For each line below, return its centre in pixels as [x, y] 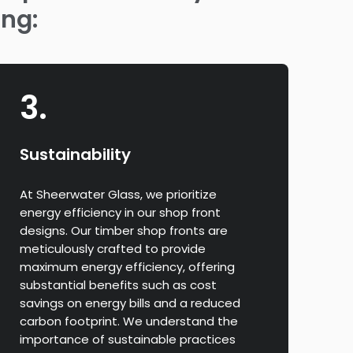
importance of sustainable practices [127, 339]
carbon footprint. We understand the [128, 321]
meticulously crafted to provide [112, 248]
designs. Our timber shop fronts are [123, 230]
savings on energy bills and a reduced [130, 303]
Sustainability [75, 154]
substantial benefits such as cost [118, 284]
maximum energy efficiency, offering [127, 266]
